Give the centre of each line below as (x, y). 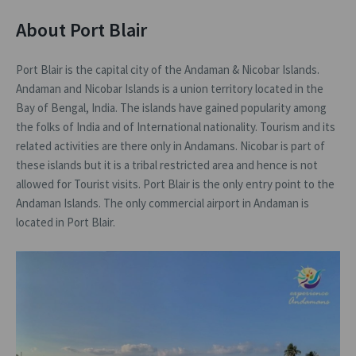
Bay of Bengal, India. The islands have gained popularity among (171, 108)
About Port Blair (81, 30)
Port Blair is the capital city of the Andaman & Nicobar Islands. (168, 70)
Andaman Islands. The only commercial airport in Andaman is (163, 203)
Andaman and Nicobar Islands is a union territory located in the (170, 89)
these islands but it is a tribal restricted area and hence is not (167, 165)
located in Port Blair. (66, 222)
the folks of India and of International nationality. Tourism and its (176, 127)
